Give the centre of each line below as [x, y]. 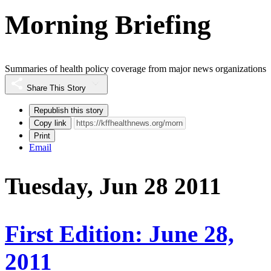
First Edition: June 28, [119, 233]
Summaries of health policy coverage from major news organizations [135, 69]
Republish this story [69, 111]
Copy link [50, 123]
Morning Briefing [108, 24]
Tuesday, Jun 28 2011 [113, 186]
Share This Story [56, 88]
